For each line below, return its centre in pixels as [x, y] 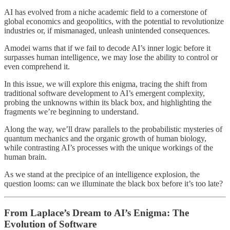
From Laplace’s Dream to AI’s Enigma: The [97, 213]
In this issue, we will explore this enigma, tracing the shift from [106, 84]
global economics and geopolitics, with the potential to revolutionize [114, 22]
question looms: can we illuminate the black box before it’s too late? [113, 184]
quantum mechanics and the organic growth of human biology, [105, 139]
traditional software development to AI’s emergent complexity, [104, 93]
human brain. [25, 157]
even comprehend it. [37, 67]
